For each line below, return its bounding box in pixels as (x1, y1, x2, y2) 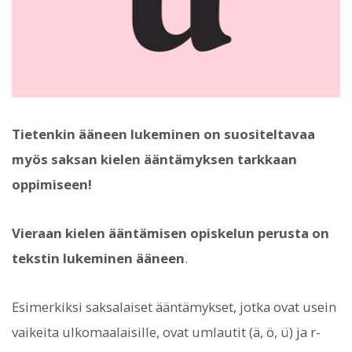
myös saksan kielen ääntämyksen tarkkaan (12, 149, 297, 168)
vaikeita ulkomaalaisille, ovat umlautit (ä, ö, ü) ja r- (12, 323, 321, 341)
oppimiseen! (12, 174, 92, 193)
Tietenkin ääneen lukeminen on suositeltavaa (12, 124, 315, 143)
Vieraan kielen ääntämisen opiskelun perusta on (12, 223, 329, 242)
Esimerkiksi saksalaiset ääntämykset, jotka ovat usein (12, 298, 336, 316)
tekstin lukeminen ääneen (12, 248, 185, 267)
